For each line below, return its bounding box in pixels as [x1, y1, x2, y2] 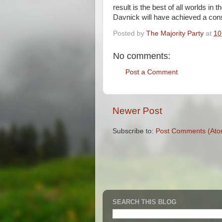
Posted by [113, 29, 146, 37]
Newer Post [112, 106, 162, 116]
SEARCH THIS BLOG [112, 198, 176, 206]
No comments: [113, 51, 170, 61]
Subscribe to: [112, 127, 156, 135]
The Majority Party [146, 29, 204, 37]
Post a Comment [125, 68, 178, 76]
